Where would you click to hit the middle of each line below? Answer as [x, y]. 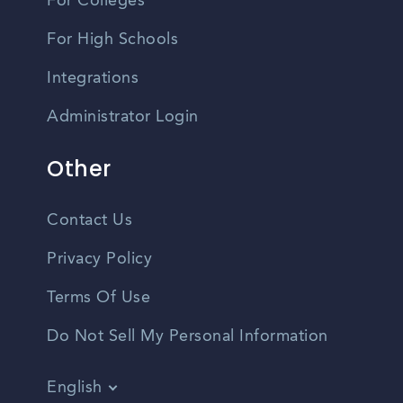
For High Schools [113, 40]
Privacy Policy [100, 260]
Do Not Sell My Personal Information [188, 337]
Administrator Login [123, 117]
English [75, 388]
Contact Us [90, 221]
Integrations [93, 79]
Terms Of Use [99, 298]
